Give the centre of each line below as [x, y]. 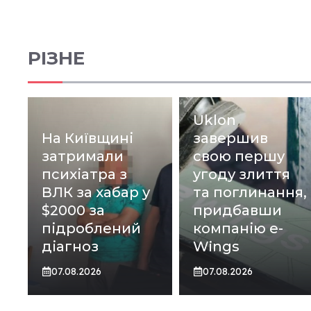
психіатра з [84, 174]
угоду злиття [241, 174]
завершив [230, 138]
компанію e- [238, 228]
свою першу [238, 156]
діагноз [70, 246]
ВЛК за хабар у [96, 192]
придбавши [237, 210]
